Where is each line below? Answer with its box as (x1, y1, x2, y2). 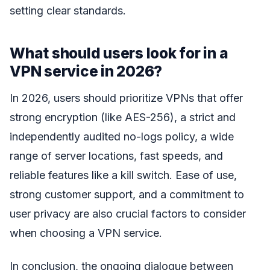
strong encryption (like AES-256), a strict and (10, 111, 236, 124)
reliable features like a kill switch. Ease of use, (10, 169, 237, 182)
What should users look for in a (10, 43, 228, 62)
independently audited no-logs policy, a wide (10, 130, 234, 143)
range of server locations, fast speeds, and (10, 149, 223, 163)
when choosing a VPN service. (10, 227, 162, 240)
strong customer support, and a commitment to (10, 188, 244, 201)
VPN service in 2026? (10, 61, 163, 80)
